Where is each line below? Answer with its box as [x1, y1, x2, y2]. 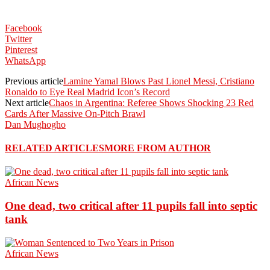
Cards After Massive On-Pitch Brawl [5, 108, 145, 119]
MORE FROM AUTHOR [104, 143, 211, 154]
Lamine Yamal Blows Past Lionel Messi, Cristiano [63, 75, 254, 86]
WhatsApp [5, 55, 46, 66]
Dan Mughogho [5, 119, 66, 130]
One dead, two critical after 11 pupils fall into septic [5, 199, 257, 213]
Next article [5, 97, 49, 108]
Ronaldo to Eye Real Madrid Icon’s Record [5, 86, 170, 97]
